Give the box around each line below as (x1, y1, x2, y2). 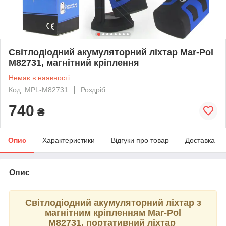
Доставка (185, 136, 215, 144)
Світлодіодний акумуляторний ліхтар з (25, 197, 201, 208)
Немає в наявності (9, 73, 70, 82)
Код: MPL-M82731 (9, 85, 68, 94)
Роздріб (81, 85, 105, 94)
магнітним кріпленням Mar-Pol (45, 207, 181, 218)
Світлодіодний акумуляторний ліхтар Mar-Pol (9, 47, 213, 58)
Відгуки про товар (111, 136, 169, 144)
